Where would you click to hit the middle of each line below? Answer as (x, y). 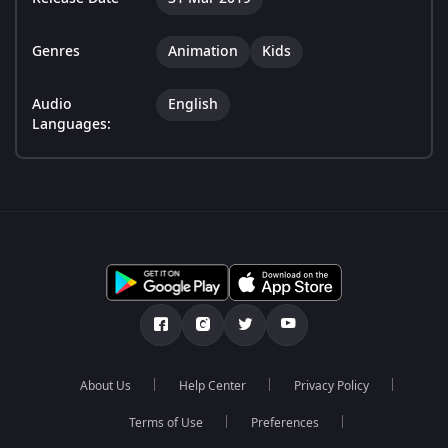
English (193, 105)
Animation (203, 52)
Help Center (212, 386)
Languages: (71, 125)
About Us (105, 386)
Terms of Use (166, 423)
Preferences (285, 423)
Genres (56, 52)
